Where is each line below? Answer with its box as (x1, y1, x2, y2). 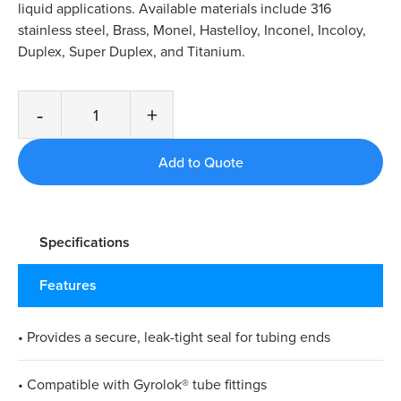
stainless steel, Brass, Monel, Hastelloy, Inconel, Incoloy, (18, 20, 366, 40)
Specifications (39, 232, 130, 253)
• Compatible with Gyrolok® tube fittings (18, 374, 267, 395)
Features (39, 275, 97, 296)
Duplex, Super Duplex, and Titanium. (18, 41, 245, 62)
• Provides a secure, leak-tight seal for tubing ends (18, 327, 330, 347)
